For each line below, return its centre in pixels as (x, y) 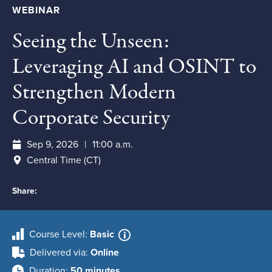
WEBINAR (36, 10)
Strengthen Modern (94, 93)
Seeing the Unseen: (91, 42)
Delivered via (58, 253)
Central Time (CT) (64, 160)
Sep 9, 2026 (53, 144)
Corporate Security (91, 118)
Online (105, 253)
